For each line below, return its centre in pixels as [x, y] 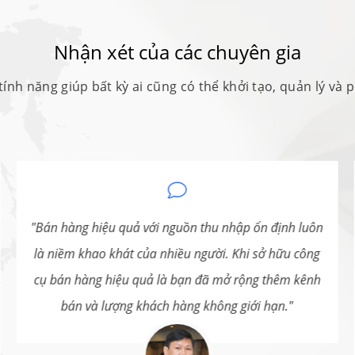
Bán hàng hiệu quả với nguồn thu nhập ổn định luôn [180, 228]
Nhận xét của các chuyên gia [177, 52]
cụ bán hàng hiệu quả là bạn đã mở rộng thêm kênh [177, 280]
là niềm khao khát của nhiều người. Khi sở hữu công [177, 254]
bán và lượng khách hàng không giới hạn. [175, 306]
